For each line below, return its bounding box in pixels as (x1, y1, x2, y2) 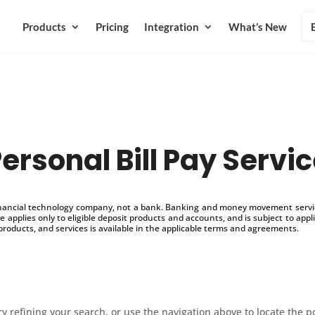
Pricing (95, 20, 129, 33)
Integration (143, 20, 199, 33)
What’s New (228, 20, 287, 33)
